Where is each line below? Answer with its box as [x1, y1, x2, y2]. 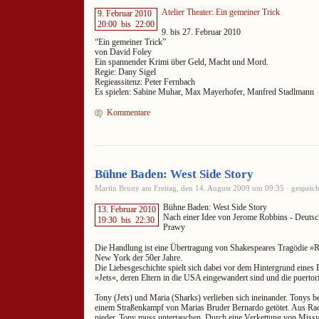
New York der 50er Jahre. [95, 252, 182, 263]
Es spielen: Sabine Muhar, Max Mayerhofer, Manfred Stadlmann [95, 87, 314, 98]
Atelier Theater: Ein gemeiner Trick [161, 6, 280, 17]
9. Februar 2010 [97, 9, 152, 19]
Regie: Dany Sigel [95, 67, 156, 78]
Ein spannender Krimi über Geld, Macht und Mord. [95, 57, 268, 68]
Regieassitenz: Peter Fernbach [95, 77, 195, 88]
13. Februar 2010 [97, 204, 156, 214]
